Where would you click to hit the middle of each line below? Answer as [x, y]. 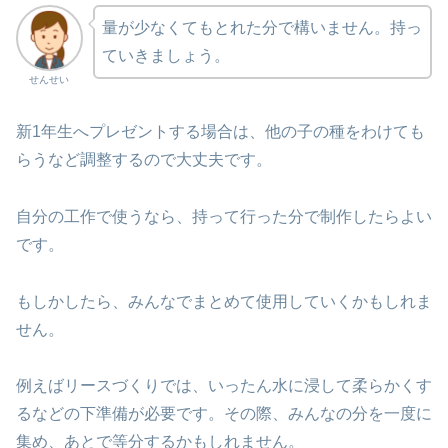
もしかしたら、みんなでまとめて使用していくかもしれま [224, 301]
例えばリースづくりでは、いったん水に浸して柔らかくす [224, 386]
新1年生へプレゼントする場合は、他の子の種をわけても [220, 132]
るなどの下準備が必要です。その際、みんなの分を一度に [224, 414]
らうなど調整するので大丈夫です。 [144, 160]
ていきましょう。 [165, 55]
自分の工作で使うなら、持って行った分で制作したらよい [224, 216]
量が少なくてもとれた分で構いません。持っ [261, 27]
